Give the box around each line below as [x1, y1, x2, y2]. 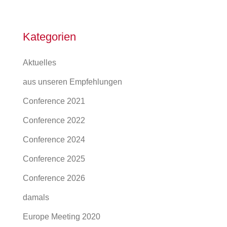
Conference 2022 [23, 116, 85, 125]
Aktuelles [23, 58, 56, 67]
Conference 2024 [23, 135, 85, 144]
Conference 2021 [23, 96, 85, 105]
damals [23, 193, 49, 202]
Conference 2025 [23, 154, 85, 163]
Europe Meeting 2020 [23, 212, 100, 221]
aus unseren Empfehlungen [23, 77, 122, 86]
